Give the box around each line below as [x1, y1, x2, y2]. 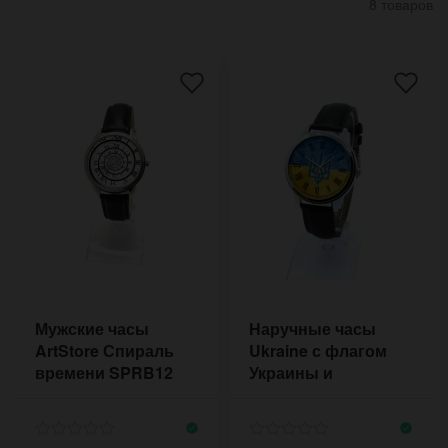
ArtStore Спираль [35, 338, 174, 362]
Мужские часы [35, 316, 149, 340]
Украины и [249, 360, 333, 384]
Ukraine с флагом [249, 338, 387, 362]
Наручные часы [249, 316, 376, 340]
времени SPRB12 [35, 360, 173, 384]
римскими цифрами [249, 382, 409, 406]
